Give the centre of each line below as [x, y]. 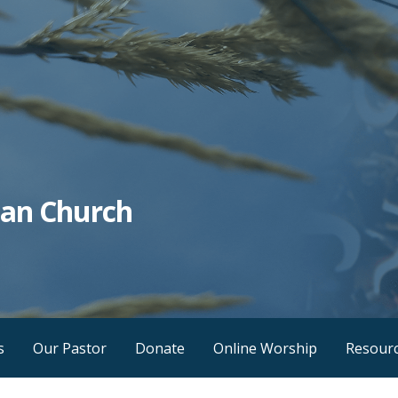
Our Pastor [70, 348]
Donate [160, 348]
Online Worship [265, 348]
